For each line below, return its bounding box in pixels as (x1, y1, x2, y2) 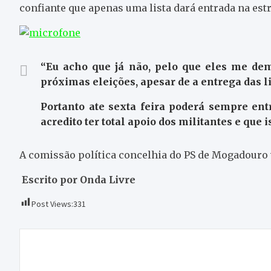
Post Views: (31, 198, 73, 209)
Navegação (19, 227, 119, 252)
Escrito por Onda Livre (19, 173, 138, 186)
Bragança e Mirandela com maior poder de (50, 248, 231, 260)
